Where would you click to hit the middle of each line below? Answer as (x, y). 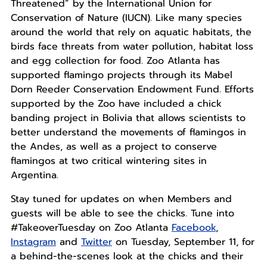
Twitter (96, 242)
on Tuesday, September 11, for (183, 242)
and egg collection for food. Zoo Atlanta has (115, 61)
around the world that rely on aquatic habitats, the (131, 32)
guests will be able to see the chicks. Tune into (122, 214)
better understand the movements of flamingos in (128, 133)
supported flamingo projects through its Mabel (121, 75)
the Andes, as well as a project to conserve (114, 147)
